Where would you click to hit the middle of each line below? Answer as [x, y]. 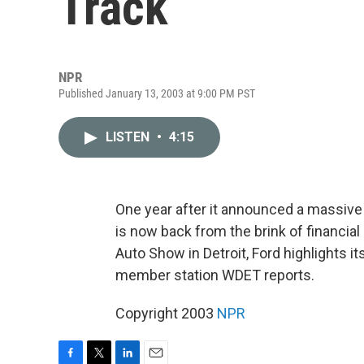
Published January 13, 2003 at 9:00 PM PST [157, 93]
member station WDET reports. [215, 275]
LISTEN [129, 137]
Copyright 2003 [166, 313]
